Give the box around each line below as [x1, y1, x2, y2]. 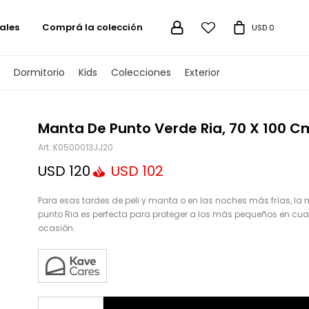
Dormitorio [13, 66, 65, 79]
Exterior [184, 66, 220, 79]
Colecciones [110, 66, 171, 79]
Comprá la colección [42, 21, 143, 34]
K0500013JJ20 [52, 141, 113, 153]
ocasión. [37, 222, 75, 234]
